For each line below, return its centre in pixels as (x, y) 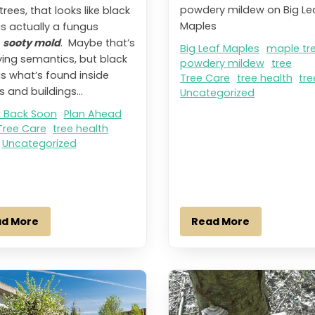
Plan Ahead (92, 114)
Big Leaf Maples (219, 48)
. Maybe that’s (97, 43)
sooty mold (31, 43)
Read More (221, 222)
